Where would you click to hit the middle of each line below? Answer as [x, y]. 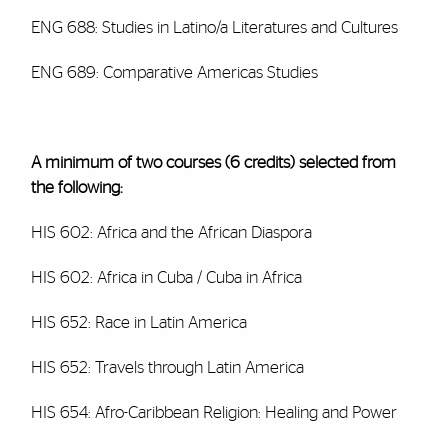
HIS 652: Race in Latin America [138, 322]
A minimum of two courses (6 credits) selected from [213, 162]
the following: [76, 187]
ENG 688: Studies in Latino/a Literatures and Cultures [214, 27]
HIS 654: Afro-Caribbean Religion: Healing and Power [213, 412]
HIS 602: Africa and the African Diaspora [171, 232]
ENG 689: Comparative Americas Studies [174, 72]
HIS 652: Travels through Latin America [167, 367]
